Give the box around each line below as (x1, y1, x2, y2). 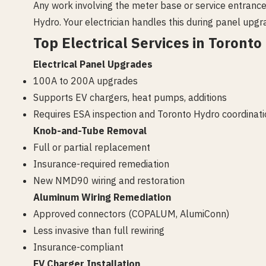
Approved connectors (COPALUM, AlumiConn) (33, 208, 229, 220)
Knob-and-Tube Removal (33, 125, 147, 137)
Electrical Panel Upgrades (33, 58, 153, 70)
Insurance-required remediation (33, 158, 169, 170)
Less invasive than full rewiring (33, 224, 164, 236)
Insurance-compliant (33, 241, 123, 253)
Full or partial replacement (33, 141, 150, 153)
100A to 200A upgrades (33, 75, 138, 87)
